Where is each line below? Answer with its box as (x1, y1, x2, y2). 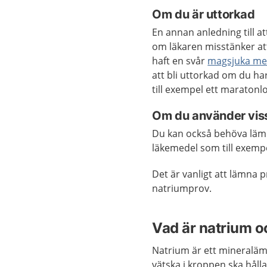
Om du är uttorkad (152, 7, 255, 21)
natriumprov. (152, 182, 212, 195)
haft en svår (152, 54, 208, 67)
